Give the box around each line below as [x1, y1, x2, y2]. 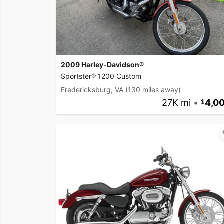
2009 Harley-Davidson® [61, 60, 144, 69]
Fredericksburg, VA [61, 85, 123, 94]
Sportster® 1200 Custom [61, 72, 141, 81]
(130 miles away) [125, 85, 181, 94]
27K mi [161, 97, 191, 108]
